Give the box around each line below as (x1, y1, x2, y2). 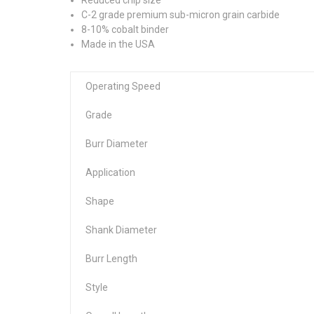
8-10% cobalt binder (81, 23, 170, 35)
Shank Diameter (86, 224, 157, 235)
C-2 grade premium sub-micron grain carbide (81, 8, 280, 20)
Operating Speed (86, 80, 161, 92)
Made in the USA (81, 38, 156, 50)
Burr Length (86, 252, 137, 264)
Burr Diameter (86, 137, 148, 149)
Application (86, 166, 135, 178)
